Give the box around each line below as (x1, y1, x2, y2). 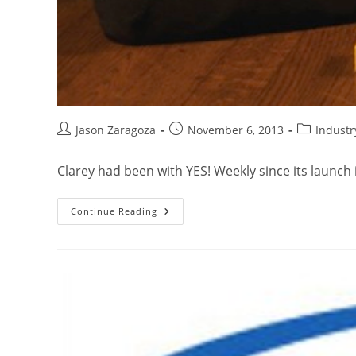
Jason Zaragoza (75, 122, 156, 137)
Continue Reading (71, 204, 157, 217)
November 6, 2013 (188, 122, 284, 137)
